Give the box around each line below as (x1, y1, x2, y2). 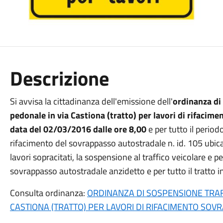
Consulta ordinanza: (9, 186, 87, 200)
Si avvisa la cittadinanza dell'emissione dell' (9, 95, 173, 108)
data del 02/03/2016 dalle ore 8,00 (9, 122, 146, 136)
